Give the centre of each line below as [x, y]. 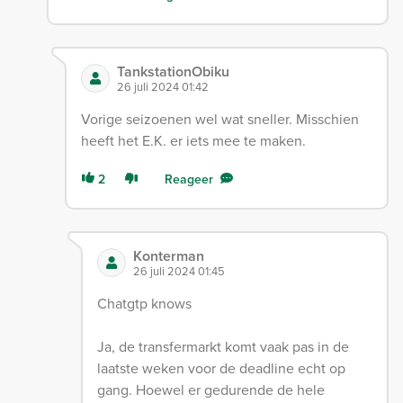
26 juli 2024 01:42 [162, 87]
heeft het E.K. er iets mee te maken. [193, 141]
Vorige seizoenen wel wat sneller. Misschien [219, 119]
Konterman [169, 256]
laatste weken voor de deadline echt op [222, 368]
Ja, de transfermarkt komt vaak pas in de [224, 347]
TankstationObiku [173, 72]
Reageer [188, 179]
